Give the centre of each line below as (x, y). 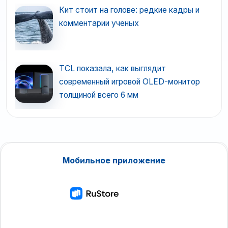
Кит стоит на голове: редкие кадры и (129, 10)
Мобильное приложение (114, 160)
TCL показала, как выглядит (112, 69)
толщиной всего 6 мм (98, 95)
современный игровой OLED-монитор (129, 82)
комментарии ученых (99, 23)
